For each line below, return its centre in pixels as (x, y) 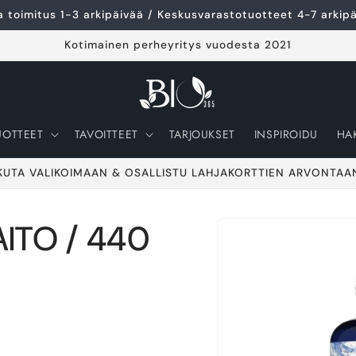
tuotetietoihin (260, 243)
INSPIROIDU (286, 134)
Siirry (236, 228)
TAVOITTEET (106, 134)
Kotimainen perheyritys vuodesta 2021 (178, 44)
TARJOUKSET (202, 134)
